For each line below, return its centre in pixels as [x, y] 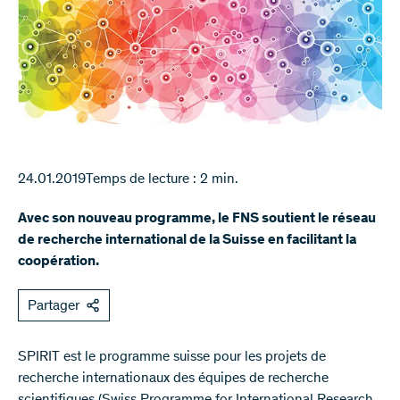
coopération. [58, 262]
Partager [54, 307]
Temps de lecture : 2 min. [162, 180]
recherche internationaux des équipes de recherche [173, 379]
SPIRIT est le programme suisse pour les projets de [172, 358]
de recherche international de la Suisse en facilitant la [187, 241]
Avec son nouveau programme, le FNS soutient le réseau [197, 219]
